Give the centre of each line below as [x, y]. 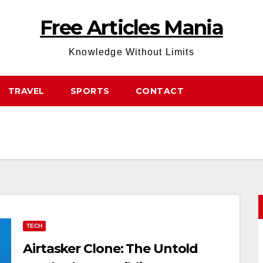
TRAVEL [26, 91]
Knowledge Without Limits [131, 52]
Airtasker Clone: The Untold [111, 249]
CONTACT [159, 91]
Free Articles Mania [131, 28]
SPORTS [90, 91]
